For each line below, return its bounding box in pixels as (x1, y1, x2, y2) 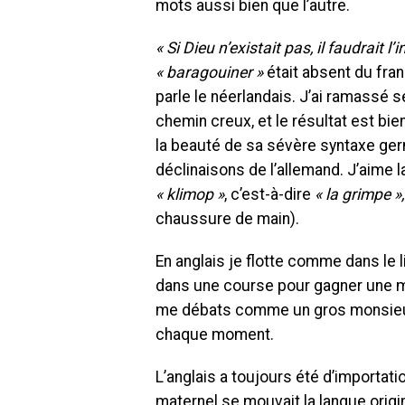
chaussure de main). (155, 209, 299, 228)
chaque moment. (155, 325, 274, 344)
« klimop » (155, 184, 224, 203)
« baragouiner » (155, 62, 263, 81)
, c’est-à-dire (224, 184, 315, 203)
